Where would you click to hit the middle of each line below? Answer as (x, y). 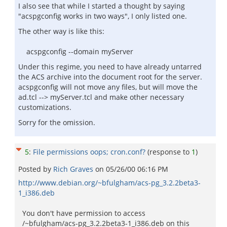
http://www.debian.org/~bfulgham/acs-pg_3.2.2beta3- (109, 183)
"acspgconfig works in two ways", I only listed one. (103, 16)
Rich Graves (74, 169)
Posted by (36, 169)
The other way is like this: (61, 31)
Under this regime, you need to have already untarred (110, 67)
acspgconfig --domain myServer (76, 51)
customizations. (45, 107)
